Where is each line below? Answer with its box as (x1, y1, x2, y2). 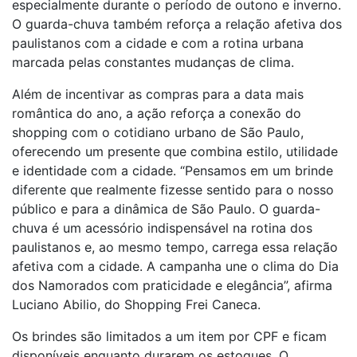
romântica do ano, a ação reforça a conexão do (12, 105, 301, 121)
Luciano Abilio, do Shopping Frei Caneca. (12, 296, 261, 312)
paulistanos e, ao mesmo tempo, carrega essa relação (12, 239, 338, 255)
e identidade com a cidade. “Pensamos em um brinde (12, 163, 333, 178)
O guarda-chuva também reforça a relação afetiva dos (12, 16, 342, 32)
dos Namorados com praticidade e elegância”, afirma (12, 277, 332, 293)
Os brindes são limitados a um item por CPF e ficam (12, 328, 327, 344)
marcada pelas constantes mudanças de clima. (12, 54, 294, 70)
